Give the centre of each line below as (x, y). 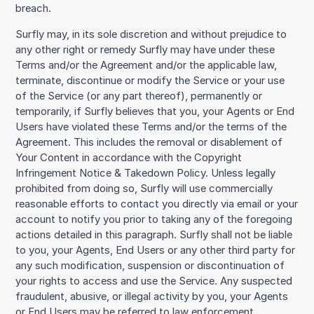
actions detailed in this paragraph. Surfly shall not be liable (154, 234)
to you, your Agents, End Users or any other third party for (156, 250)
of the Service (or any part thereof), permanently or (139, 96)
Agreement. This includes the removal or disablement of (149, 142)
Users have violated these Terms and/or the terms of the (151, 127)
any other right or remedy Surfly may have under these (145, 49)
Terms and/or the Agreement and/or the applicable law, (146, 65)
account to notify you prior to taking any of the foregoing (154, 219)
